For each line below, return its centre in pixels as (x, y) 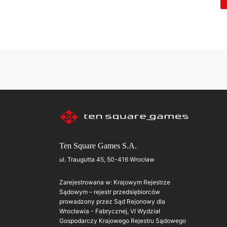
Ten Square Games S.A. (98, 145)
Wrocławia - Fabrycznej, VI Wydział (110, 211)
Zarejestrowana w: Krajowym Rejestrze (115, 182)
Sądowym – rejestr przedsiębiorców (110, 192)
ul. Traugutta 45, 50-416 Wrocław (107, 159)
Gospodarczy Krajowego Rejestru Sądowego (123, 220)
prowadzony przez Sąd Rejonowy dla (112, 201)
